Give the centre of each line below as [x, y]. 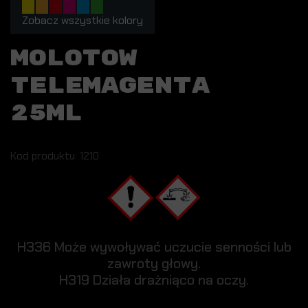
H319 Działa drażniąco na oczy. [154, 280]
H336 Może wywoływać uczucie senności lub [154, 247]
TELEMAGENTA [110, 86]
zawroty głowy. [154, 264]
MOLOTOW [73, 59]
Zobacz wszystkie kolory [82, 21]
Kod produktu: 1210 [55, 156]
